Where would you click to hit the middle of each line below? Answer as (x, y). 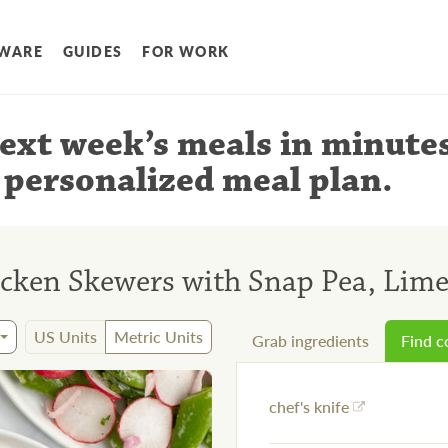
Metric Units (158, 337)
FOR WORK (186, 51)
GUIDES (93, 51)
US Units (65, 337)
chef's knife (309, 407)
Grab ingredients (310, 341)
